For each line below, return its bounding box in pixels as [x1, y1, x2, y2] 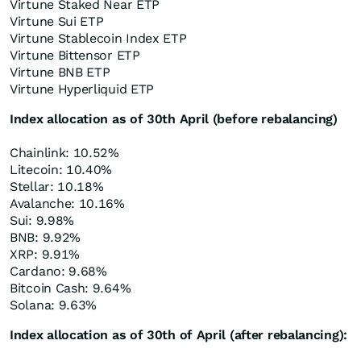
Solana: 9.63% [10, 297, 98, 313]
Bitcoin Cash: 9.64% [10, 280, 131, 296]
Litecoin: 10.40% [10, 162, 113, 177]
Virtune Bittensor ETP [10, 48, 140, 63]
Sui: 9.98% [10, 213, 74, 228]
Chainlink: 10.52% [10, 145, 119, 160]
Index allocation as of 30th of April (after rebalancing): [10, 327, 347, 342]
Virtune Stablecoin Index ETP [10, 31, 187, 46]
